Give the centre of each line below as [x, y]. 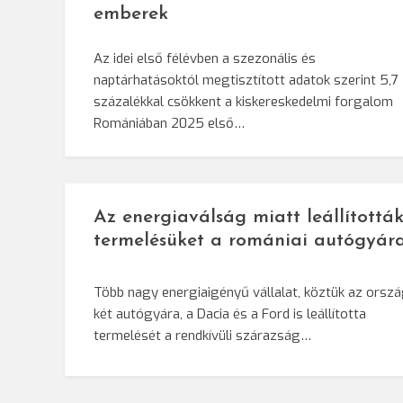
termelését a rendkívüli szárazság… [202, 336]
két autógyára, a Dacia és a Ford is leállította [230, 314]
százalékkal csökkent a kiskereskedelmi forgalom [243, 102]
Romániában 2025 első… [169, 124]
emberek [131, 14]
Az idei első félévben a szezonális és [205, 59]
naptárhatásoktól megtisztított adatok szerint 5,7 [246, 81]
